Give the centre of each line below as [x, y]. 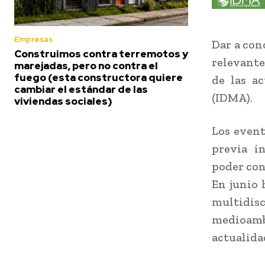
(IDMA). [232, 98]
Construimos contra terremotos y [101, 54]
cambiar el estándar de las [81, 90]
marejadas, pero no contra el [86, 66]
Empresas [33, 40]
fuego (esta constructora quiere [98, 78]
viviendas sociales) [63, 101]
